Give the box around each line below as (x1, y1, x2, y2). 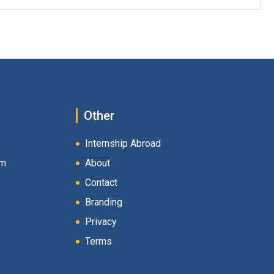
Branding (84, 196, 122, 208)
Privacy (84, 216, 117, 228)
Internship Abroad (84, 138, 161, 149)
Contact (84, 177, 117, 188)
